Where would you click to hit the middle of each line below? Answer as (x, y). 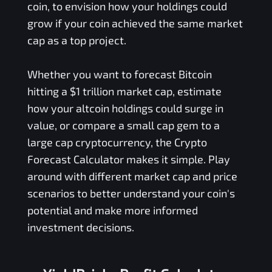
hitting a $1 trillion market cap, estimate (124, 91)
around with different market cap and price (132, 176)
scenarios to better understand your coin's (131, 193)
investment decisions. (80, 227)
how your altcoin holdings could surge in (125, 108)
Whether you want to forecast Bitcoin (119, 74)
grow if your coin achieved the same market (135, 23)
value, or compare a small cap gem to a (123, 125)
